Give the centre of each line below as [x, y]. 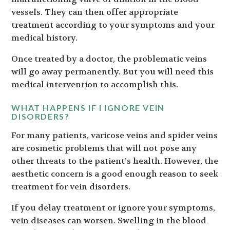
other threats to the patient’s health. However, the [115, 161]
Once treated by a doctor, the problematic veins [109, 59]
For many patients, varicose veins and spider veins [115, 136]
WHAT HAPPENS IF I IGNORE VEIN [88, 108]
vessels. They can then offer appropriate [95, 12]
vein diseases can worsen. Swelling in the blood [109, 221]
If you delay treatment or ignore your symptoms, [113, 208]
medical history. [45, 38]
